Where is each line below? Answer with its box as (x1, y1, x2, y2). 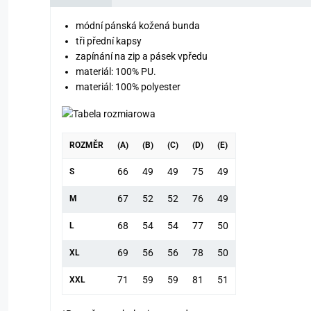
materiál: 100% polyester (76, 81, 180, 92)
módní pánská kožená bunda (76, 19, 200, 31)
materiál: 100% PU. (76, 65, 156, 77)
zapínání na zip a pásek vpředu (76, 50, 208, 62)
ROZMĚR (69, 140, 103, 151)
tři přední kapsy (76, 35, 142, 47)
